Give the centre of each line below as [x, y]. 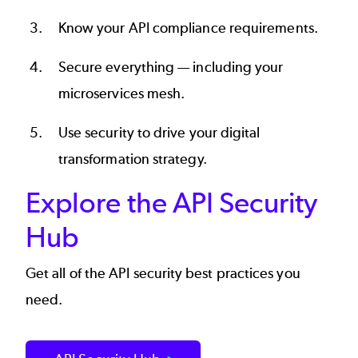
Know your [93, 28]
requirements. [272, 28]
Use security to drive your [139, 132]
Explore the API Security [171, 202]
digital [240, 132]
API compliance [177, 28]
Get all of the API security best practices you [163, 273]
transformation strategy [130, 159]
